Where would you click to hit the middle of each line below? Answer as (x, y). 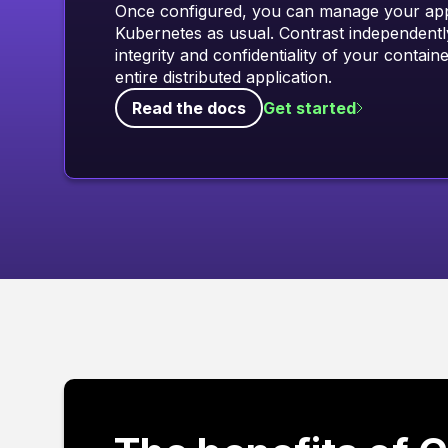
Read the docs (189, 108)
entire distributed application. (223, 77)
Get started (309, 108)
